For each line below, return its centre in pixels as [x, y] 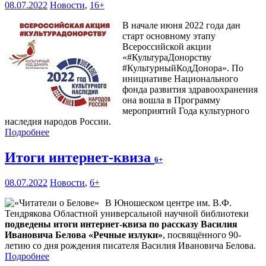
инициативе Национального [180, 79]
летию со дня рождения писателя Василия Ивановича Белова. [130, 246]
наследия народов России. [58, 122]
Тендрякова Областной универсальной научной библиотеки [127, 214]
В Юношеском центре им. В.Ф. [168, 203]
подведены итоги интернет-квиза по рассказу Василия [121, 224]
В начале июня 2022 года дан [181, 26]
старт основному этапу [169, 36]
